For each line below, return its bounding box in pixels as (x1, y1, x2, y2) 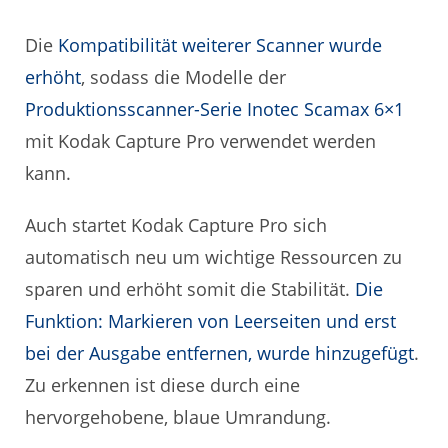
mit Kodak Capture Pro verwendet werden (25, 129, 376, 154)
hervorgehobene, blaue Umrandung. (25, 405, 331, 430)
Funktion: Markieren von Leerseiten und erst (25, 309, 396, 334)
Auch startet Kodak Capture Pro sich (25, 213, 327, 238)
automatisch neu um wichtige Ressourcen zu (25, 245, 402, 270)
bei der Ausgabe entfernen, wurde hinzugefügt (25, 341, 414, 366)
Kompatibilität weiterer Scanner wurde (53, 33, 382, 58)
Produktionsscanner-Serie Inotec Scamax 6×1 (25, 97, 404, 122)
